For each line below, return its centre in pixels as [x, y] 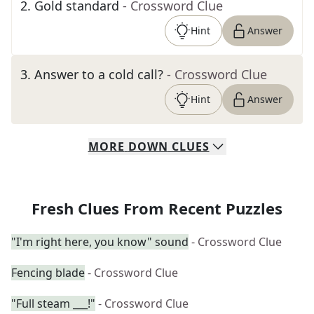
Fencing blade [48, 273]
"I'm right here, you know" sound [100, 242]
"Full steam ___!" [53, 303]
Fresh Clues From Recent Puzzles [157, 208]
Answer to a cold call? [99, 74]
